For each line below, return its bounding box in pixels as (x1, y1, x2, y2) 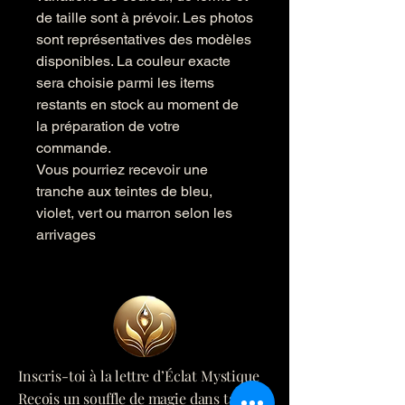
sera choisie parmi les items (36, 74, 214, 91)
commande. (36, 139, 111, 156)
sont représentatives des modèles (36, 31, 251, 48)
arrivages (36, 226, 96, 243)
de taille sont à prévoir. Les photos (36, 9, 253, 26)
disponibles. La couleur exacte (36, 52, 231, 70)
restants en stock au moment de (36, 96, 239, 113)
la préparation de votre (36, 118, 180, 135)
